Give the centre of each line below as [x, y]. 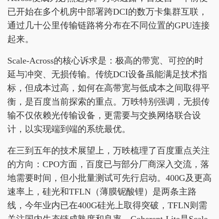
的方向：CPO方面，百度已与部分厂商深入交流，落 [108, 164]
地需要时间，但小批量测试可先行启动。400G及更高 [109, 178]
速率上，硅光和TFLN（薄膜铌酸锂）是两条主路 [102, 191]
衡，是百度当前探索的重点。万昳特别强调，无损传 [109, 101]
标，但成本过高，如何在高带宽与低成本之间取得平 [109, 88]
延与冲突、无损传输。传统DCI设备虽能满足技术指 [107, 74]
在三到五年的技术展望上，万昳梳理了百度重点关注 [109, 150]
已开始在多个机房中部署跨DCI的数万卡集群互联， [107, 11]
